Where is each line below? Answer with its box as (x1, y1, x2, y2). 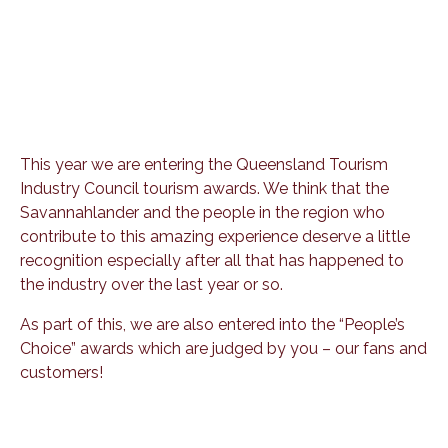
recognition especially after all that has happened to (20, 250, 404, 270)
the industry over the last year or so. (20, 274, 283, 294)
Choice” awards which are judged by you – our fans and (20, 338, 427, 358)
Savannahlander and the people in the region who (20, 202, 385, 222)
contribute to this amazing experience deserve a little (20, 226, 410, 246)
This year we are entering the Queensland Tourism (20, 154, 388, 174)
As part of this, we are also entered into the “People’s (20, 314, 405, 334)
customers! (20, 362, 103, 382)
